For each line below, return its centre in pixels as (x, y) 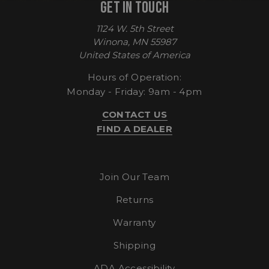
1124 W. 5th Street (134, 28)
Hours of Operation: (134, 77)
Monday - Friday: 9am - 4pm (134, 91)
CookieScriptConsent (92, 119)
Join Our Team (134, 177)
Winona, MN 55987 (134, 41)
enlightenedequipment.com (209, 128)
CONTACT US (134, 114)
